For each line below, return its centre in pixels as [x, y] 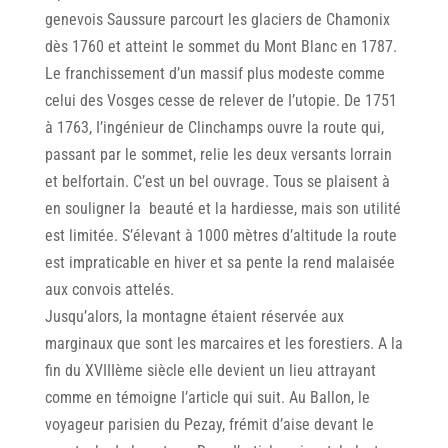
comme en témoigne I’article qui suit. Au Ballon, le [207, 398]
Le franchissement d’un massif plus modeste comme [214, 74]
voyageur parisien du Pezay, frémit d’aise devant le [209, 425]
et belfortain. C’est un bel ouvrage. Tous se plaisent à [217, 182]
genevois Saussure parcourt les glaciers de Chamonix [217, 20]
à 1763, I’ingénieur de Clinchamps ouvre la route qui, [214, 128]
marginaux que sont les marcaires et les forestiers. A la [223, 344]
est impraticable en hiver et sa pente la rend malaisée [219, 263]
